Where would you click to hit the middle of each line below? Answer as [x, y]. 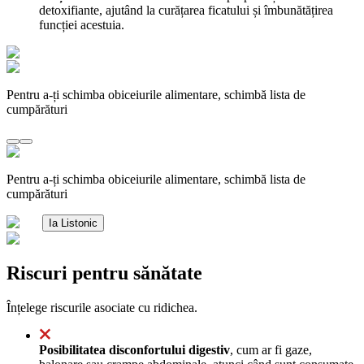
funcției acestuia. [82, 24]
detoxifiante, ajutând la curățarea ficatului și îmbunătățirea [186, 10]
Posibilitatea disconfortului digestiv [134, 349]
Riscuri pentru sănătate [104, 273]
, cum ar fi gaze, [271, 349]
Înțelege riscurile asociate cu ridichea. [102, 307]
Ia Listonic [73, 223]
